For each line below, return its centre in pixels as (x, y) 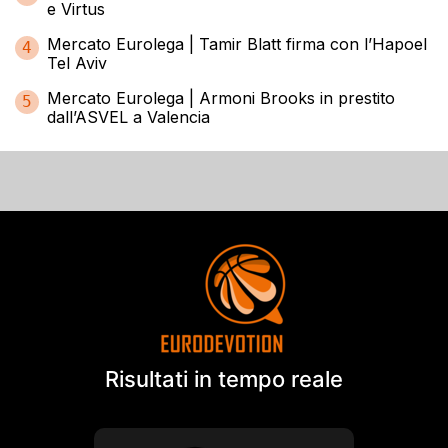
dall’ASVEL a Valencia (128, 117)
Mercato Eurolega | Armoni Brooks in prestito (221, 98)
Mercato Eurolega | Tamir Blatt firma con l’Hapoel (237, 44)
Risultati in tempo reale (224, 379)
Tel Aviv (77, 63)
